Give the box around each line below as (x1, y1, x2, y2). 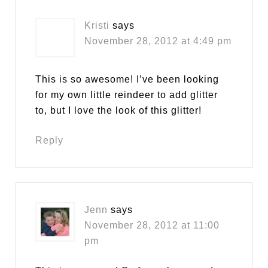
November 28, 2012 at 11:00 (84, 220, 220, 231)
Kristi (84, 20, 110, 31)
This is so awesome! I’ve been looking (35, 74, 220, 85)
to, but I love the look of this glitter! (35, 105, 202, 116)
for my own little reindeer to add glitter (35, 90, 218, 100)
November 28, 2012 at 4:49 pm (84, 36, 232, 47)
